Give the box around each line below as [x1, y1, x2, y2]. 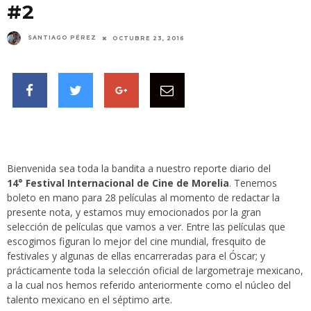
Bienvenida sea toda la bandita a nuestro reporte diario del [7, 162, 271, 176]
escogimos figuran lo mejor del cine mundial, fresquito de [7, 235, 266, 249]
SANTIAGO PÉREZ [28, 34, 96, 42]
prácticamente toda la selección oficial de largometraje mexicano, [7, 264, 303, 278]
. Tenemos [229, 176, 277, 190]
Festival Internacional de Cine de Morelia [26, 176, 229, 190]
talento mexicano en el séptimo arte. [7, 293, 172, 307]
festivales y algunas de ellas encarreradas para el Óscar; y [7, 249, 265, 263]
